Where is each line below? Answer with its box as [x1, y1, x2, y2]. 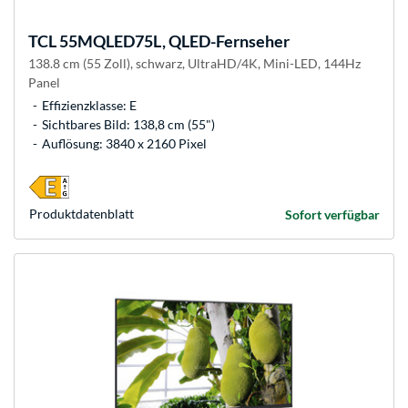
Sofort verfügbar [285, 207, 380, 223]
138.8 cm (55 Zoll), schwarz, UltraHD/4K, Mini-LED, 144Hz [28, 56, 361, 72]
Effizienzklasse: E [42, 97, 137, 114]
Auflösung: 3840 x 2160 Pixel [42, 136, 207, 152]
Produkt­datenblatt [29, 206, 134, 222]
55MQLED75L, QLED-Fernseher [56, 31, 290, 52]
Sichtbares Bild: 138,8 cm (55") [42, 117, 215, 133]
